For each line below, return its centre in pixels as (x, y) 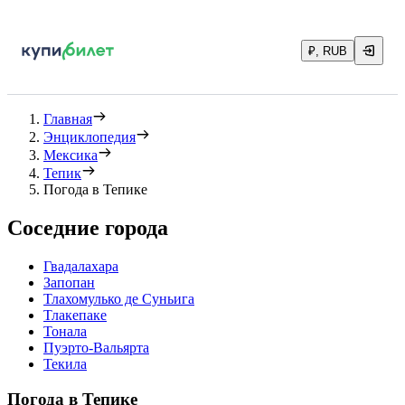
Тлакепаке (75, 315)
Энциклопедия (89, 137)
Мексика (71, 155)
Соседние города (88, 227)
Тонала (65, 331)
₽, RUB (328, 51)
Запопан (69, 282)
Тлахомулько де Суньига (119, 298)
